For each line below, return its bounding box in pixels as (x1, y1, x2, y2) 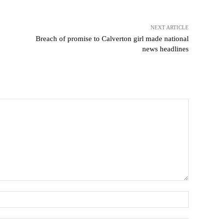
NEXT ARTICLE (150, 24, 189, 31)
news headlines (142, 45, 189, 53)
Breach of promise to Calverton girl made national (35, 35, 189, 43)
